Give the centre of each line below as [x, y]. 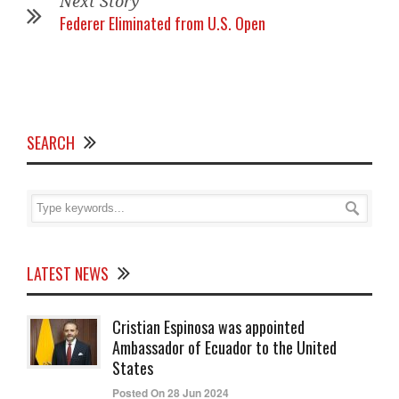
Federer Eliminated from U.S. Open [163, 23]
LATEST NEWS [68, 273]
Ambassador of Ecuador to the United [224, 347]
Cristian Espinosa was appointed [208, 327]
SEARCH [51, 142]
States [133, 368]
